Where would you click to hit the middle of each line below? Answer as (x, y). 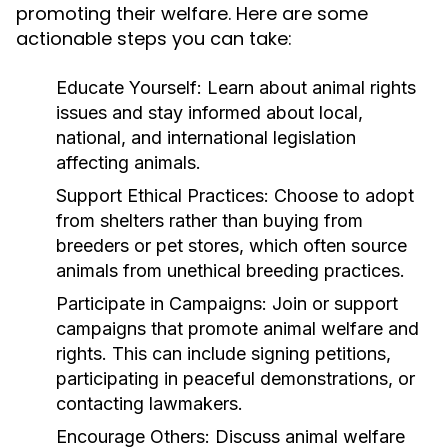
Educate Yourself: (129, 87)
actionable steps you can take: (154, 38)
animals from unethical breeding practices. (230, 270)
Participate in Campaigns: (161, 303)
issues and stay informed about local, (209, 112)
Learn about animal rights (309, 87)
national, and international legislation (206, 137)
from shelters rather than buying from (209, 220)
